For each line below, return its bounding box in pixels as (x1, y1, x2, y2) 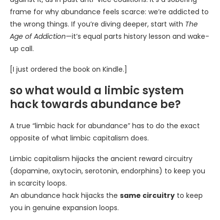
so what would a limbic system (10, 83, 184, 98)
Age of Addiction (10, 31, 66, 41)
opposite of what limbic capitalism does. (10, 133, 149, 143)
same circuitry (120, 191, 175, 200)
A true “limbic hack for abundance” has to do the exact (10, 121, 200, 131)
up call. (10, 44, 34, 54)
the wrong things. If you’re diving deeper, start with (10, 19, 185, 29)
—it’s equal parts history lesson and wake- (66, 31, 209, 41)
